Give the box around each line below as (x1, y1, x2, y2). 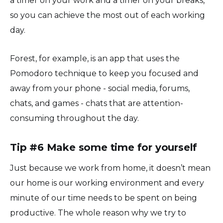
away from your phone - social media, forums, (10, 84, 190, 94)
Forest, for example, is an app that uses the (10, 54, 180, 64)
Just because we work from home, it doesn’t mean (10, 163, 211, 173)
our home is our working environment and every (10, 178, 204, 188)
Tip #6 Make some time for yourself (10, 141, 198, 154)
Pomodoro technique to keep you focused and (10, 69, 199, 79)
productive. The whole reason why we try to (10, 208, 186, 218)
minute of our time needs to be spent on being (10, 193, 197, 203)
